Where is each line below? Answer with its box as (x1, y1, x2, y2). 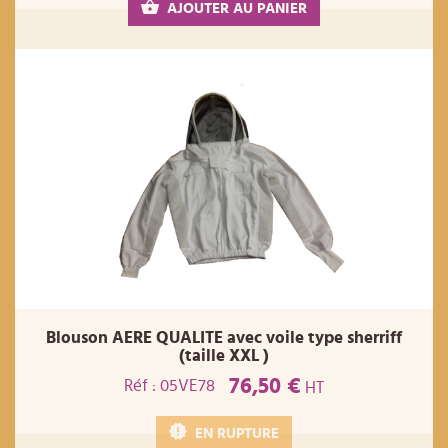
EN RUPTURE (195, 425, 279, 441)
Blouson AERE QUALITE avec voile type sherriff (46, 328, 402, 346)
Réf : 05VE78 (124, 377, 215, 395)
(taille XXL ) (179, 346, 269, 364)
